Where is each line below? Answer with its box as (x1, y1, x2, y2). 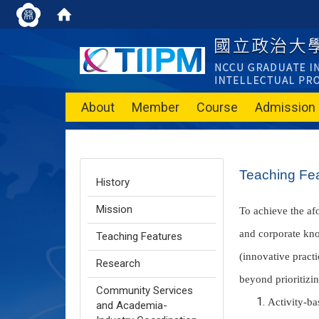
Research (96, 257, 140, 270)
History (96, 176, 130, 189)
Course (197, 100, 238, 115)
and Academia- (96, 299, 167, 312)
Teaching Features (96, 230, 182, 243)
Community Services (96, 284, 193, 297)
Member (132, 100, 179, 115)
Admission (255, 100, 315, 115)
